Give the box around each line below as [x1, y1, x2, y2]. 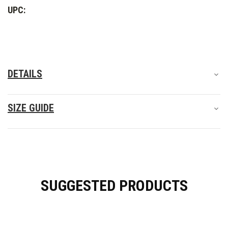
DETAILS [8, 67, 42, 80]
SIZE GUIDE [8, 101, 54, 114]
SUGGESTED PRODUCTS [40, 176, 188, 194]
